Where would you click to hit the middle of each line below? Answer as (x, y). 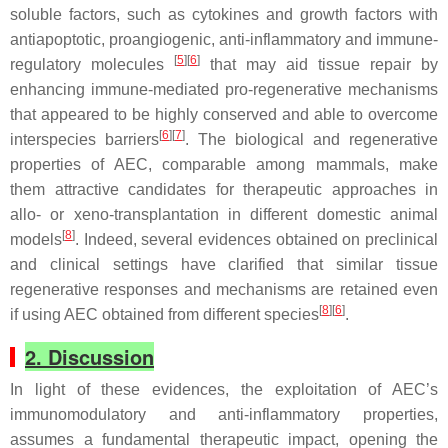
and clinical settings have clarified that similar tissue (224, 264)
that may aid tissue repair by (319, 64)
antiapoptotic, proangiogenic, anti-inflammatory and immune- (224, 39)
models (36, 239)
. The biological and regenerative (311, 139)
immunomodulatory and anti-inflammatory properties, (224, 414)
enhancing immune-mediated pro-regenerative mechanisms (224, 89)
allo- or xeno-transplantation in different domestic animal (224, 214)
